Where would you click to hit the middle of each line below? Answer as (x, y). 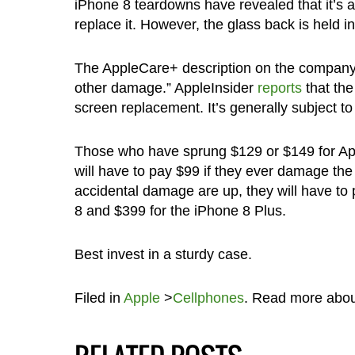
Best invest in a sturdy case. (163, 254)
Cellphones (208, 298)
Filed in (99, 298)
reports (279, 88)
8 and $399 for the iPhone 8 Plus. (180, 210)
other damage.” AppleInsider (166, 88)
